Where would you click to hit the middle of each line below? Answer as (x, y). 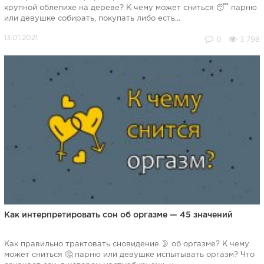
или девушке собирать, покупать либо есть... (92, 18)
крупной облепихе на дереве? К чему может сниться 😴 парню (130, 8)
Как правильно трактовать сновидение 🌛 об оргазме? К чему (126, 244)
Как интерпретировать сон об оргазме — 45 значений (118, 215)
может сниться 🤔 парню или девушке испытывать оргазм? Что (129, 255)
